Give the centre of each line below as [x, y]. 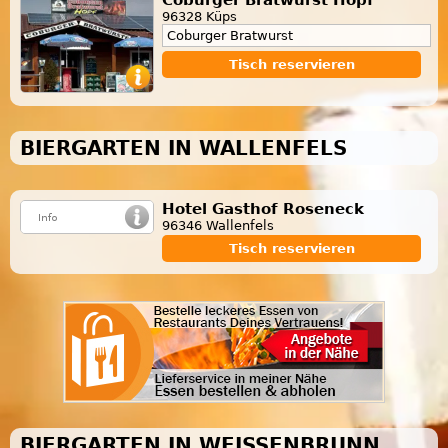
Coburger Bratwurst [230, 35]
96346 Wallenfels [218, 225]
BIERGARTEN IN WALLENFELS [183, 147]
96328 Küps [199, 16]
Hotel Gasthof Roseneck [263, 208]
